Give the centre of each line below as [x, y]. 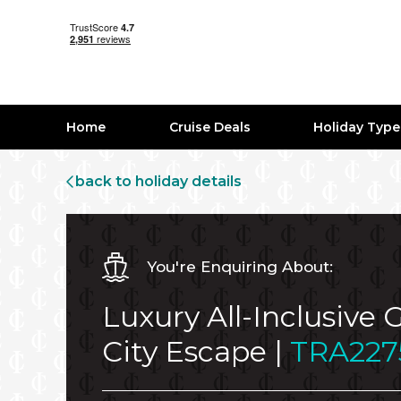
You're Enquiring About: [238, 266]
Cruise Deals [209, 127]
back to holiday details [158, 181]
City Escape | [196, 351]
